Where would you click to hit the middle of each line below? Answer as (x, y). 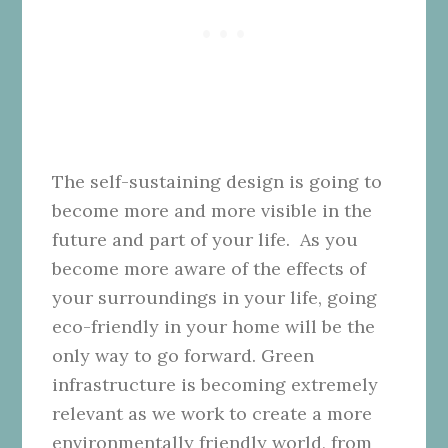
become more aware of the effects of (209, 268)
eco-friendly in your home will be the (214, 326)
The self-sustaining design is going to (217, 181)
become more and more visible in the (212, 210)
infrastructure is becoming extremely (215, 384)
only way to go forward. (154, 355)
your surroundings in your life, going (215, 297)
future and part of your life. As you (205, 239)
